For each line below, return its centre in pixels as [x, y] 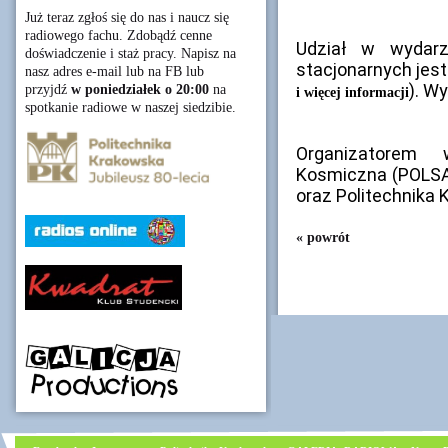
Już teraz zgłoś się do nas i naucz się [127, 17]
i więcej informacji [352, 92]
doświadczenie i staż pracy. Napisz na [130, 53]
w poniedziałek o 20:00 [140, 89]
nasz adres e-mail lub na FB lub [114, 71]
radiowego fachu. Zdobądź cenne [118, 35]
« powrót [323, 237]
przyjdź [48, 89]
